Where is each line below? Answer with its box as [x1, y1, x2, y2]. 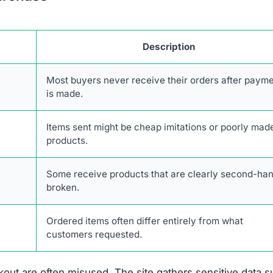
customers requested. [46, 229, 142, 240]
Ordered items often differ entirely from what [46, 215, 243, 227]
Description [143, 41, 195, 52]
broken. [46, 182, 79, 193]
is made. [46, 88, 83, 99]
